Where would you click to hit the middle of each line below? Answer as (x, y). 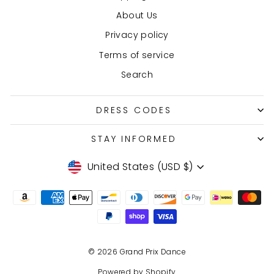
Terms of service (137, 55)
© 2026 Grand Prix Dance (137, 252)
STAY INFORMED (134, 139)
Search (137, 75)
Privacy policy (137, 35)
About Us (137, 15)
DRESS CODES (134, 110)
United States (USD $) (140, 167)
